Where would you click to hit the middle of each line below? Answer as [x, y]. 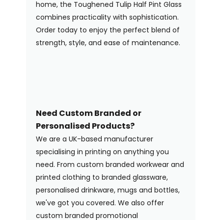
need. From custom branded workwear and [110, 164]
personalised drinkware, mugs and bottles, [108, 190]
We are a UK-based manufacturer [94, 139]
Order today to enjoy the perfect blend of [108, 30]
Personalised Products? [85, 126]
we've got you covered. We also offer [100, 203]
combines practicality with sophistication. [107, 17]
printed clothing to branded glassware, [102, 177]
